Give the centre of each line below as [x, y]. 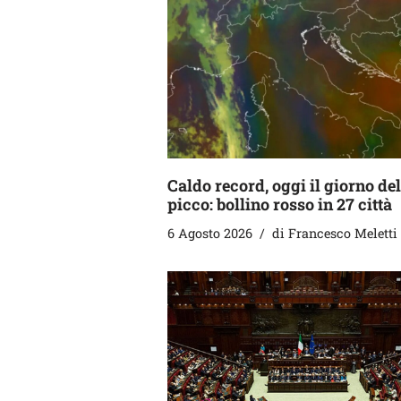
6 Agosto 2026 [210, 234]
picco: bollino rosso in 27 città [280, 205]
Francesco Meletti [343, 234]
